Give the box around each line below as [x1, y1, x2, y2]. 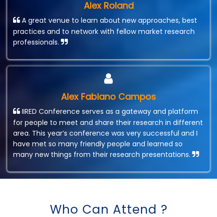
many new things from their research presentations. [13, 150, 192, 160]
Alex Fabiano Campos [61, 91, 156, 103]
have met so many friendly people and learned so [13, 139, 183, 149]
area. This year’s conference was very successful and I [13, 128, 198, 139]
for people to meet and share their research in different [13, 118, 203, 128]
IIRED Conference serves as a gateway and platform [20, 107, 198, 117]
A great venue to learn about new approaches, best [20, 15, 197, 26]
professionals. [13, 37, 61, 47]
